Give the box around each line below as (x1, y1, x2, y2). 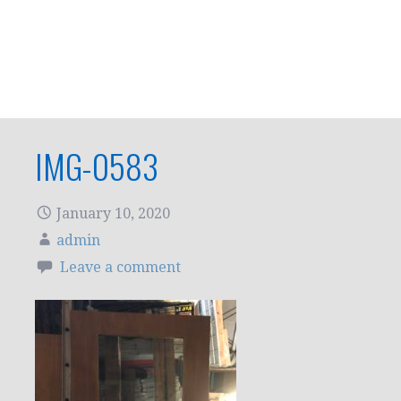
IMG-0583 (35, 140, 158, 191)
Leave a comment (60, 259, 181, 277)
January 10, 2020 (56, 205, 170, 223)
